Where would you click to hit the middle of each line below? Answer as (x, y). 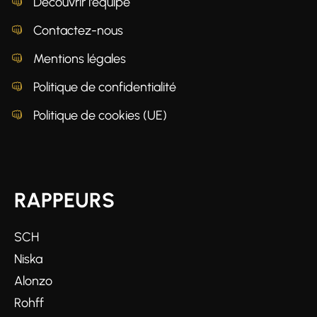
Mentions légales (80, 58)
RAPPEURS (64, 200)
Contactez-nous (78, 30)
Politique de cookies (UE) (100, 115)
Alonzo (33, 281)
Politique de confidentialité (105, 87)
